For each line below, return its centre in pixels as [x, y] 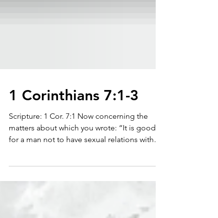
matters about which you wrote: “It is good [82, 163]
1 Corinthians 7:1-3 [74, 130]
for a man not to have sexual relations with [81, 174]
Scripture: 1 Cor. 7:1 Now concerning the [26, 151]
